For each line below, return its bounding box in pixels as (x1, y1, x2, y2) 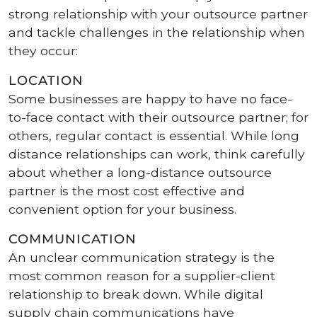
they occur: (8, 43, 78, 58)
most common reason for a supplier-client (8, 268, 275, 283)
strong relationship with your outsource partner (8, 6, 308, 21)
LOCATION (8, 73, 83, 88)
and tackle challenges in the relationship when (8, 25, 305, 40)
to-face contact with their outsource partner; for (8, 110, 309, 125)
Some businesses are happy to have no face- (8, 91, 292, 106)
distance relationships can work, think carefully (8, 146, 305, 161)
